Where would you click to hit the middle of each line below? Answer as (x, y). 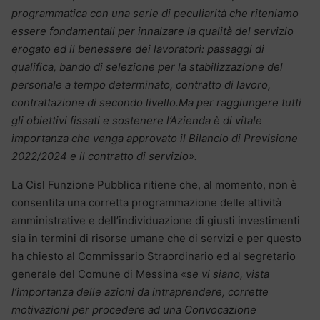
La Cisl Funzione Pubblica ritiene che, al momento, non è (154, 185)
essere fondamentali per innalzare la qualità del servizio (152, 31)
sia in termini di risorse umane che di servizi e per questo (156, 239)
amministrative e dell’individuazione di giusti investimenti (156, 221)
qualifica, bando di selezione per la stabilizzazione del (147, 67)
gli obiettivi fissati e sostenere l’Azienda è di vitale (137, 121)
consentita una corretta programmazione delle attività (146, 203)
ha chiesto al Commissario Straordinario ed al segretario (154, 256)
